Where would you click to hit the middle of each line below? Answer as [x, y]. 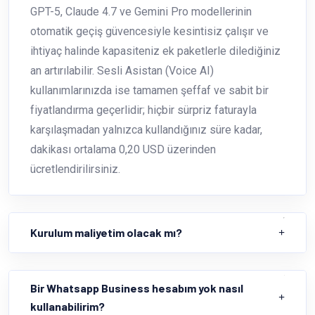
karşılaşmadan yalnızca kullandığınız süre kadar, [146, 129]
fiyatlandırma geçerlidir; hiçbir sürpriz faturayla [143, 110]
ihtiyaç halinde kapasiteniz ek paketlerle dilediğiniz [155, 51]
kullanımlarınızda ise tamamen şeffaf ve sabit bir [149, 90]
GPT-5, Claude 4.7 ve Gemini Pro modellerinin [141, 11]
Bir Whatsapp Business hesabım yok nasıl [137, 288]
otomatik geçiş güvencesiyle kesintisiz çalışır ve [149, 31]
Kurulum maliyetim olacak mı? [106, 232]
